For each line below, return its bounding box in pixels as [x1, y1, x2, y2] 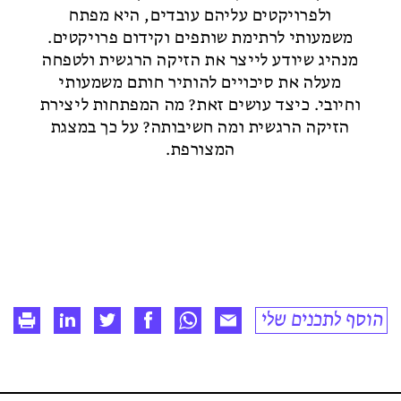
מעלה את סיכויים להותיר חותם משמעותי [59, 73, 342, 94]
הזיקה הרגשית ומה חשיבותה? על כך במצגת [50, 117, 351, 139]
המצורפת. [166, 140, 235, 161]
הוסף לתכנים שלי [261, 306, 383, 334]
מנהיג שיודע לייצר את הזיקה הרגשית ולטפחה [41, 50, 359, 72]
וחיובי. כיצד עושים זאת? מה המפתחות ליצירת [39, 95, 362, 116]
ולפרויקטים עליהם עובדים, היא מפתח [69, 5, 332, 27]
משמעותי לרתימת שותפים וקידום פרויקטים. [47, 28, 354, 49]
